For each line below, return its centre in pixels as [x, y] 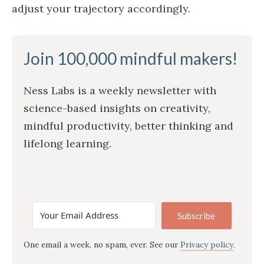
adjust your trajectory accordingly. [101, 9]
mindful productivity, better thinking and [128, 126]
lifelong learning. [67, 143]
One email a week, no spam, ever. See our [102, 245]
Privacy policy [207, 245]
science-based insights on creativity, [117, 108]
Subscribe [197, 215]
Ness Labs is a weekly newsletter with [120, 90]
